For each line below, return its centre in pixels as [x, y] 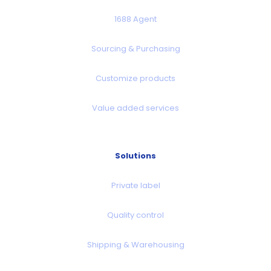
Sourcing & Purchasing [135, 48]
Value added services [135, 108]
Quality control [135, 215]
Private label [135, 185]
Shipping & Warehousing [135, 244]
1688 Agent [135, 19]
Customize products [135, 78]
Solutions [135, 155]
